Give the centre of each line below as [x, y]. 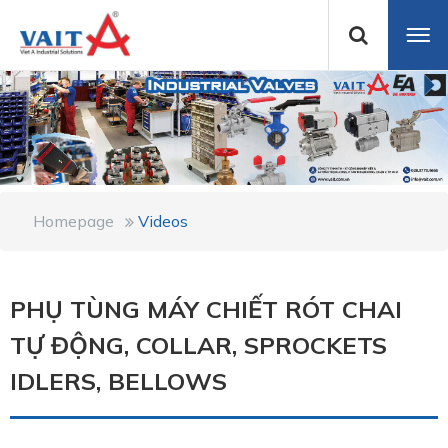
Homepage [73, 221]
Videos [163, 221]
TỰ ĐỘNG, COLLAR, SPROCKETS [198, 345]
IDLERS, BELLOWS [118, 381]
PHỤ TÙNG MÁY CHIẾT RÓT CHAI [206, 309]
